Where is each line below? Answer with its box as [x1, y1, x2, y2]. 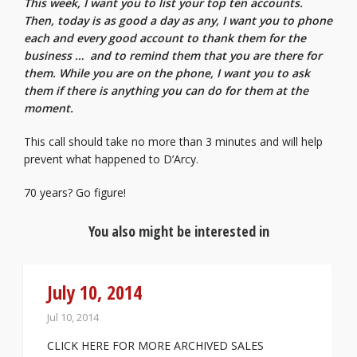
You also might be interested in [88, 222, 269, 241]
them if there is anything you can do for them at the [24, 83, 308, 98]
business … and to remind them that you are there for [24, 48, 322, 63]
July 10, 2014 [47, 279, 142, 305]
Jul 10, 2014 [47, 310, 99, 324]
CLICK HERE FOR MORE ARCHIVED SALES [47, 338, 264, 353]
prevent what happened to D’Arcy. [24, 151, 198, 167]
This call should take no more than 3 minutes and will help [24, 134, 323, 149]
